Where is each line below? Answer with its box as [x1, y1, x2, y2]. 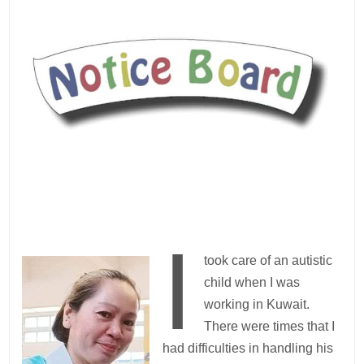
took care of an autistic [203, 253, 332, 267]
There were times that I [203, 318, 335, 333]
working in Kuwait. [203, 297, 310, 311]
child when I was [203, 275, 300, 289]
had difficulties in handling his [162, 340, 334, 355]
